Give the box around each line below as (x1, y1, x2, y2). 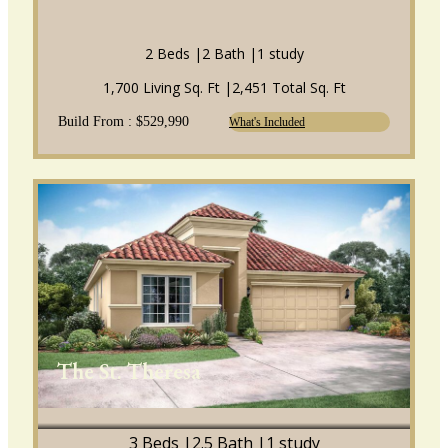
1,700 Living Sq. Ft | (102, 78, 232, 98)
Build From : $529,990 (58, 114, 189, 130)
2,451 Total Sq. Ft (231, 78, 346, 98)
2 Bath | (201, 44, 257, 64)
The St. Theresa (56, 356, 201, 386)
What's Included (229, 115, 305, 130)
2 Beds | (144, 44, 202, 64)
